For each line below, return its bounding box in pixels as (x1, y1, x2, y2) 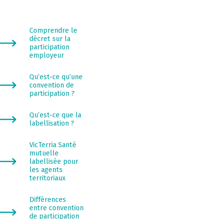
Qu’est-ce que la (81, 148, 139, 157)
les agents (81, 208, 118, 218)
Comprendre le (81, 54, 134, 63)
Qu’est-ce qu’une (81, 105, 141, 115)
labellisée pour (81, 199, 136, 209)
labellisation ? (81, 157, 131, 167)
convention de (81, 114, 131, 124)
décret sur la (81, 63, 127, 72)
